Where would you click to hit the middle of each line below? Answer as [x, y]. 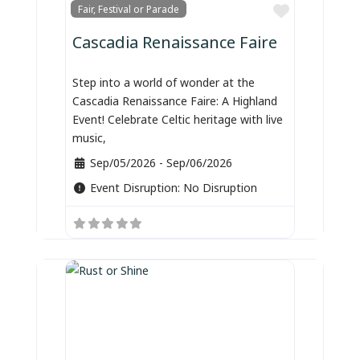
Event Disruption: [136, 186]
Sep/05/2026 [123, 162]
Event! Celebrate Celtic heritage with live [178, 118]
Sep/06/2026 [199, 162]
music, [90, 137]
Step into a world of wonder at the [164, 81]
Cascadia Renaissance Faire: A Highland [175, 100]
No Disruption [220, 186]
